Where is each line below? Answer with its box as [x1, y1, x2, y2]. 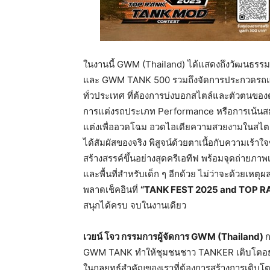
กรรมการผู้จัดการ [121, 230, 189, 242]
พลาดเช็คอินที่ [83, 183, 140, 195]
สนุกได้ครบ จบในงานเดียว [83, 199, 189, 211]
